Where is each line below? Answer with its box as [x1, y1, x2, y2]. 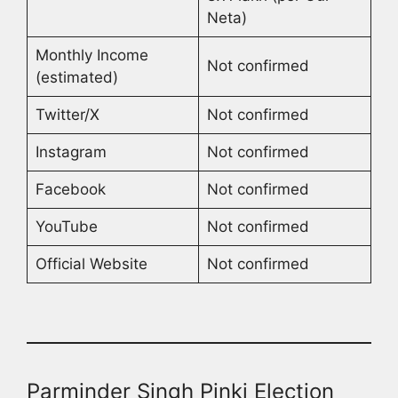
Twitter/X [35, 106, 99, 124]
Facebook [35, 180, 106, 199]
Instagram [35, 143, 107, 162]
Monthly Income [35, 46, 148, 65]
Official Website [35, 255, 147, 274]
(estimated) [35, 68, 118, 87]
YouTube [35, 218, 98, 236]
